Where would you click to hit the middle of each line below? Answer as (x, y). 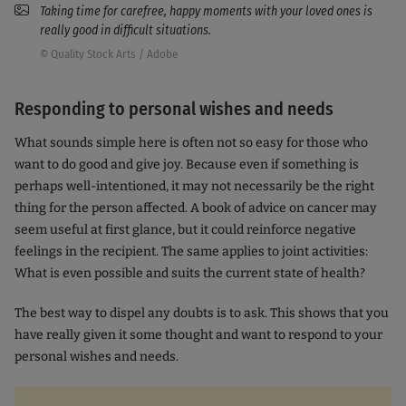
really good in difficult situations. (126, 30)
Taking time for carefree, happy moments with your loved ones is (206, 11)
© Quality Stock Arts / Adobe (109, 53)
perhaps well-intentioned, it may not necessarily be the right (194, 186)
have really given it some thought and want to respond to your (198, 334)
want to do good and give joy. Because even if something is (187, 164)
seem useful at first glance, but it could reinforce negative (185, 229)
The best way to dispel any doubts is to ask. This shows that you (202, 313)
